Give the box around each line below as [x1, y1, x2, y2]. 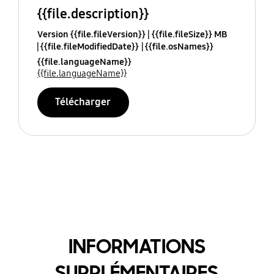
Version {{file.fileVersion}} [37, 29, 146, 40]
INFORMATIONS [68, 233, 206, 259]
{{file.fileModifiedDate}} [40, 41, 139, 53]
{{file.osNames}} [144, 41, 213, 53]
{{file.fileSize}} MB [151, 29, 227, 40]
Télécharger [55, 95, 111, 109]
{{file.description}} [37, 6, 149, 23]
